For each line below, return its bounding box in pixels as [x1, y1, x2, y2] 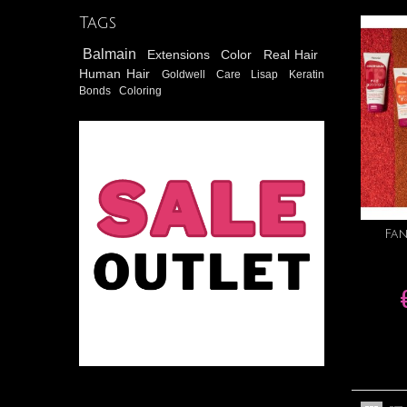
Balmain [82, 45, 142, 62]
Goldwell [162, 67, 211, 81]
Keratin [289, 67, 325, 81]
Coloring [119, 84, 163, 97]
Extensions [147, 46, 215, 62]
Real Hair [263, 46, 319, 62]
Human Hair [79, 65, 156, 81]
